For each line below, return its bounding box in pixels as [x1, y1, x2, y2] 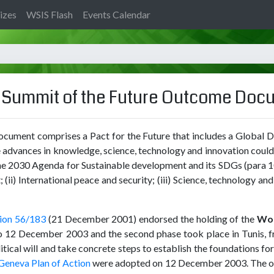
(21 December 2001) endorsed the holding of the [46, 213, 257, 224]
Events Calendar [83, 9, 150, 20]
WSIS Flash [26, 9, 73, 20]
